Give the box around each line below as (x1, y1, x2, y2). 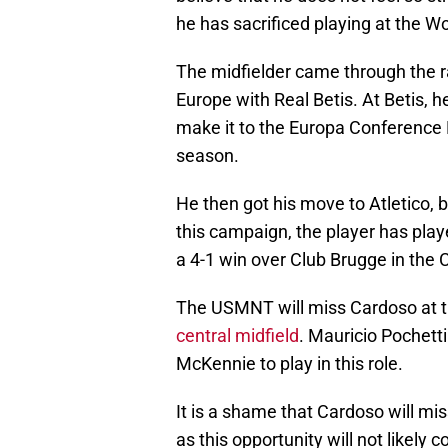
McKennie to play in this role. (176, 353, 403, 375)
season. (176, 145, 239, 167)
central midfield (176, 325, 299, 347)
